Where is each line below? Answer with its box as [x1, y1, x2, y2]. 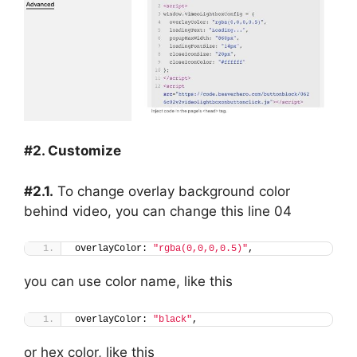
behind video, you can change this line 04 [24, 202, 292, 219]
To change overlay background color [53, 182, 290, 199]
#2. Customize [24, 143, 121, 159]
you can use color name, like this [24, 273, 233, 290]
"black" [153, 313, 192, 325]
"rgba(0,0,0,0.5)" [153, 243, 248, 255]
